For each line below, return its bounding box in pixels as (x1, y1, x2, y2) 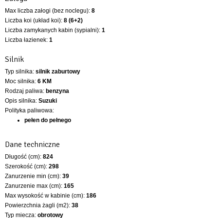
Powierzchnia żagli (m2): (5, 201, 72, 209)
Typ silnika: (5, 68, 36, 75)
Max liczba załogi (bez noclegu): (5, 7, 91, 14)
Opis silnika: (5, 97, 38, 104)
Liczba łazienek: (5, 36, 49, 43)
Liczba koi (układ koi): (5, 17, 64, 24)
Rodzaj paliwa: (5, 87, 46, 94)
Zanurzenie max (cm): (5, 182, 64, 189)
